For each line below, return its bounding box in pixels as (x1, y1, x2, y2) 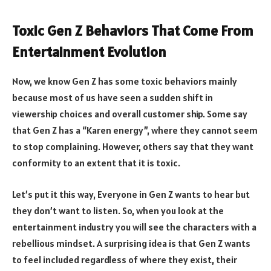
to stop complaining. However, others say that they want (12, 140, 253, 153)
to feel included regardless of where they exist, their (12, 253, 237, 266)
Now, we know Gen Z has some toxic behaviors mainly (12, 75, 237, 88)
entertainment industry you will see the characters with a (12, 220, 256, 233)
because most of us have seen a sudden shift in (12, 91, 213, 104)
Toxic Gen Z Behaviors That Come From (12, 21, 253, 41)
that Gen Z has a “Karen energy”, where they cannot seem (12, 124, 258, 137)
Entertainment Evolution (12, 42, 166, 62)
